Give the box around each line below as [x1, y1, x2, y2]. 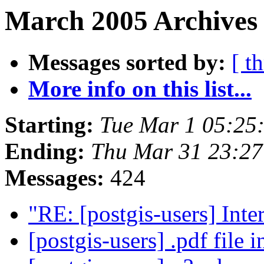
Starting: [5, 112, 94, 138]
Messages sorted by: [28, 49, 226, 75]
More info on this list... [28, 76, 252, 102]
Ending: [5, 138, 85, 164]
